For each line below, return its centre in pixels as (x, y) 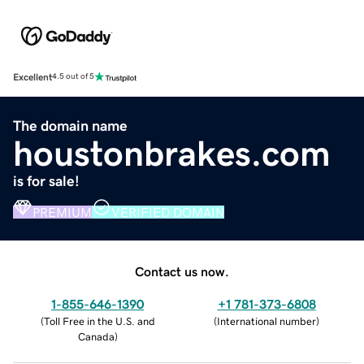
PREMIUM (62, 212)
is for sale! (46, 181)
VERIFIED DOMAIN (168, 212)
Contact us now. (182, 271)
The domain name (70, 126)
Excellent (32, 77)
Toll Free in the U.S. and (99, 321)
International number (266, 321)
